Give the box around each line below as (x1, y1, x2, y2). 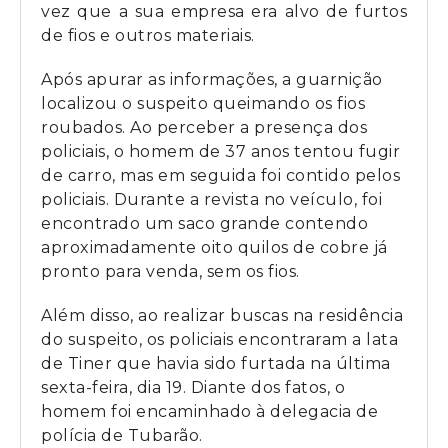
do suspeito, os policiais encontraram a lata (41, 330, 398, 350)
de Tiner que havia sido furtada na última (41, 354, 391, 374)
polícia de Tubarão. (41, 426, 203, 446)
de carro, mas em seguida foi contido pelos (41, 166, 400, 186)
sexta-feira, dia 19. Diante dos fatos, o (41, 378, 345, 398)
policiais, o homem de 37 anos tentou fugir (41, 142, 400, 162)
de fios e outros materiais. (41, 26, 255, 46)
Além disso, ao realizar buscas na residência (41, 306, 403, 326)
